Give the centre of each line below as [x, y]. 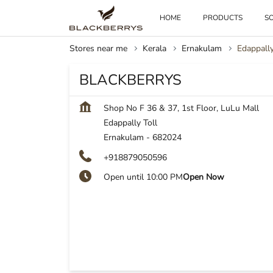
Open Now [204, 177]
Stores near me [98, 48]
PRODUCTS [223, 17]
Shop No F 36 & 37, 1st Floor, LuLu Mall [181, 108]
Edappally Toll [130, 123]
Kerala [154, 48]
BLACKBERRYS [130, 80]
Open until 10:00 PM [143, 177]
